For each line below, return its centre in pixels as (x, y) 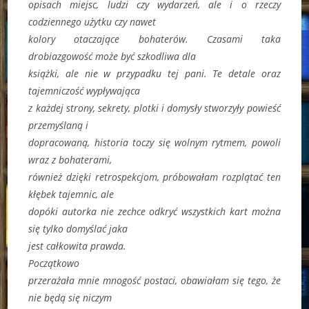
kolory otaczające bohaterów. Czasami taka (154, 39)
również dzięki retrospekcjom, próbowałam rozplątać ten (154, 177)
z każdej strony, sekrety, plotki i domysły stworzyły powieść (154, 108)
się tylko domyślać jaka (78, 228)
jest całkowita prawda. (78, 246)
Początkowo (54, 263)
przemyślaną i (59, 125)
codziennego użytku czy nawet (92, 21)
